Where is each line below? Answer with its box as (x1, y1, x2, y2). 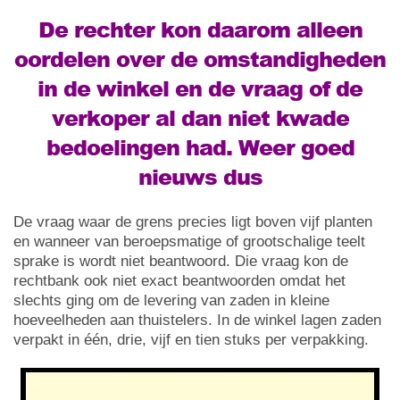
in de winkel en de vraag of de (37, 73, 362, 104)
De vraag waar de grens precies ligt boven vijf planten (13, 213, 372, 231)
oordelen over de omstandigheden (14, 44, 386, 74)
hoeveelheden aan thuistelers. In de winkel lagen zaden (13, 312, 381, 329)
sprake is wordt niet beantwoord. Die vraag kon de (13, 253, 348, 271)
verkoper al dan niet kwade (51, 103, 349, 133)
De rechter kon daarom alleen (37, 14, 362, 45)
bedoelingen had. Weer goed (46, 132, 354, 162)
